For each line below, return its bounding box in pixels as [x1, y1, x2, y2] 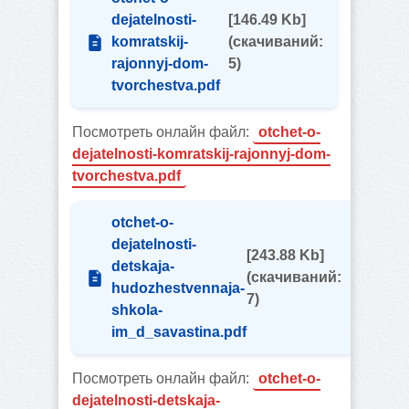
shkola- [111, 302, 163, 318]
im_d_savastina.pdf [111, 324, 246, 340]
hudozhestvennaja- [111, 280, 245, 296]
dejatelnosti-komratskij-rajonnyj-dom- [72, 146, 330, 162]
